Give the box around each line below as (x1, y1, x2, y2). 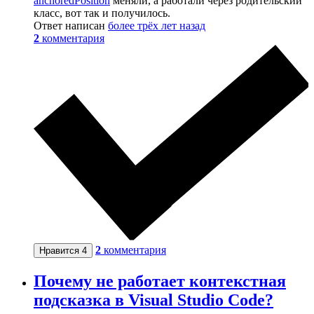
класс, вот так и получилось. (34, 7, 170, 20)
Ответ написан (34, 20, 108, 32)
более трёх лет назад (108, 20, 205, 32)
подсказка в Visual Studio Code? (34, 290, 273, 309)
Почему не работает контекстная (34, 271, 286, 290)
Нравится (39, 245, 82, 256)
